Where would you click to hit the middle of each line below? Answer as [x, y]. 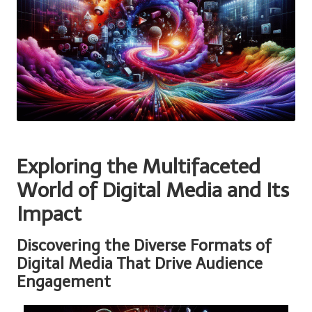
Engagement [64, 281]
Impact [49, 213]
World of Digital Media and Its [153, 190]
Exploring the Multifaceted [139, 166]
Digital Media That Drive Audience [140, 263]
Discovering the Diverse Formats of [144, 245]
